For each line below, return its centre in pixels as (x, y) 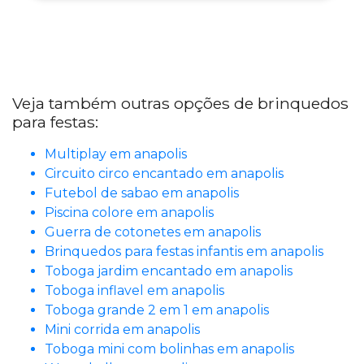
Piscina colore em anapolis (129, 213)
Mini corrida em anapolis (122, 330)
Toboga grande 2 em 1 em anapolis (157, 310)
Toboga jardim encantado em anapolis (169, 271)
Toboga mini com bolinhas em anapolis (169, 349)
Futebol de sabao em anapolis (142, 193)
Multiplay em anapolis (116, 154)
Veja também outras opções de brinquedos (180, 104)
